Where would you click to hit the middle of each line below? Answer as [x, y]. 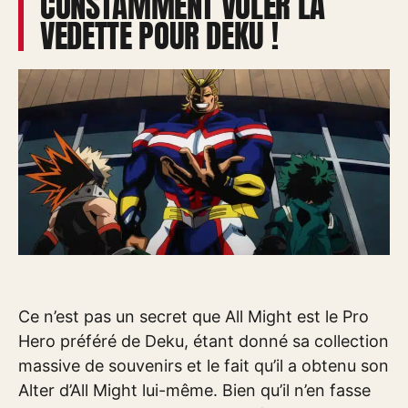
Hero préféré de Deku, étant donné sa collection [204, 341]
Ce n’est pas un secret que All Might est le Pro [194, 316]
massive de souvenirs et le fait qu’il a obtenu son [204, 366]
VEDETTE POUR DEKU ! [159, 36]
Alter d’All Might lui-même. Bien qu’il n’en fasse [194, 390]
